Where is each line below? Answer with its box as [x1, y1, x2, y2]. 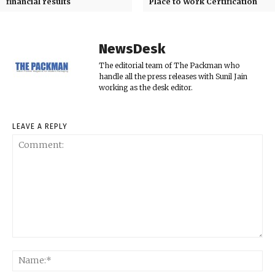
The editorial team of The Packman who [99, 60, 239, 70]
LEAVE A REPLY [12, 122, 68, 131]
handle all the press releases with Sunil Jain [99, 71, 247, 81]
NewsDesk [99, 40, 165, 57]
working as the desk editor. [99, 82, 193, 92]
